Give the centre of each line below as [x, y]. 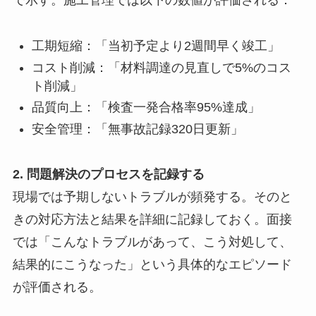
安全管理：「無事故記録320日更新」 [137, 129]
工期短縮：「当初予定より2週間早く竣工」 [156, 46]
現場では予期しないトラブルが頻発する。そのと [152, 197]
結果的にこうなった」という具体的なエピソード [152, 265]
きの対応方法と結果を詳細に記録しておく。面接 [152, 220]
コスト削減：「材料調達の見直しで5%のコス [161, 67]
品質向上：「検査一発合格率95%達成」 [146, 108]
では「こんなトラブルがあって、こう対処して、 [152, 242]
